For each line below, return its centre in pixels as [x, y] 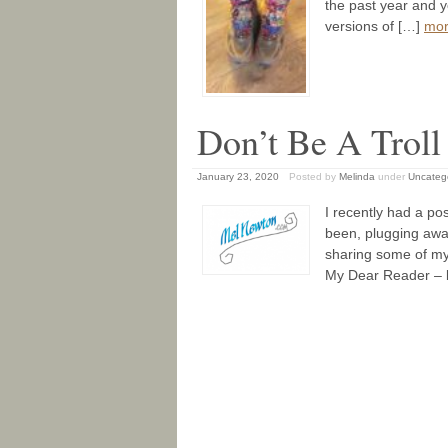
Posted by [314, 177]
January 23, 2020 [238, 177]
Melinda [357, 177]
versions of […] [374, 26]
